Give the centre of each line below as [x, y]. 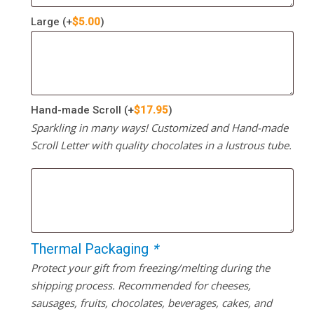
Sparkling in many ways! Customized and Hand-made [159, 127]
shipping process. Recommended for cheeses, [141, 285]
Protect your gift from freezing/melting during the [150, 267]
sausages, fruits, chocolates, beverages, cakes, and [151, 302]
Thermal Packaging [91, 248]
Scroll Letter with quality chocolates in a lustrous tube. [161, 145]
